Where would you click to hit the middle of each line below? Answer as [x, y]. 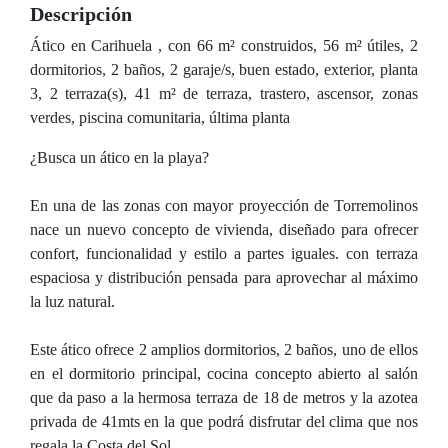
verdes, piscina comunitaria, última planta [160, 117]
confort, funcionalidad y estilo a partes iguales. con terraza [224, 253]
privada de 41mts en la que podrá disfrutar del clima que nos [224, 421]
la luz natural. [72, 301]
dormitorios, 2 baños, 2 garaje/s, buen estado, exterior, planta [224, 69]
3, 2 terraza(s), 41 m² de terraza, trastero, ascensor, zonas [224, 93]
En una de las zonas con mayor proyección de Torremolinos [224, 205]
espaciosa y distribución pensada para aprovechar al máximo [224, 277]
